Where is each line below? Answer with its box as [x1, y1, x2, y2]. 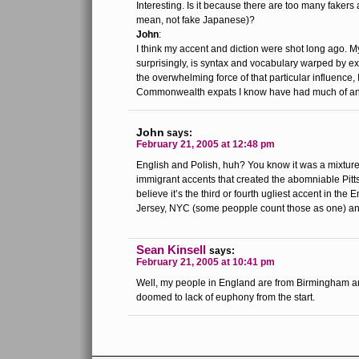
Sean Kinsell [136, 243, 206, 256]
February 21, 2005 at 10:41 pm [136, 256, 275, 268]
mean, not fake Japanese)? [136, 14, 255, 26]
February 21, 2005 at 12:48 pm [136, 139, 275, 150]
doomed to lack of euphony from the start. [136, 292, 315, 303]
